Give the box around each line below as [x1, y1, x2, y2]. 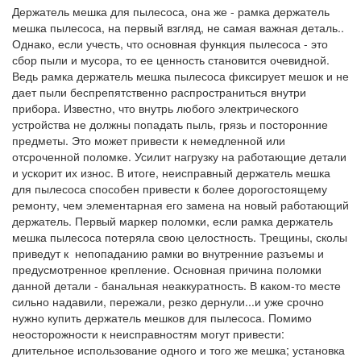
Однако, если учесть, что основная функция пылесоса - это [12, 35, 328, 52]
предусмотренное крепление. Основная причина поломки [12, 260, 322, 277]
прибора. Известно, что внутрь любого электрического [12, 99, 299, 116]
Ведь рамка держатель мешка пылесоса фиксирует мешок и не [12, 67, 349, 84]
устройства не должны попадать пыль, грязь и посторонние [12, 115, 328, 132]
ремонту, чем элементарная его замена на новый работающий [12, 196, 349, 213]
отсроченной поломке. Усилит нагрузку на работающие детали [12, 147, 346, 164]
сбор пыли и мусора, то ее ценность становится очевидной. [12, 51, 330, 68]
